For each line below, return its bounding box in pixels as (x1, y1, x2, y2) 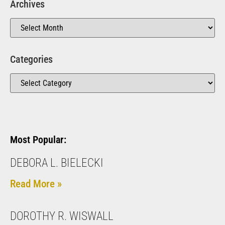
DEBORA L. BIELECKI (10, 156, 103, 170)
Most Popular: (10, 133, 66, 146)
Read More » (10, 177, 62, 190)
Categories (10, 53, 53, 65)
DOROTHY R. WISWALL (10, 209, 114, 223)
